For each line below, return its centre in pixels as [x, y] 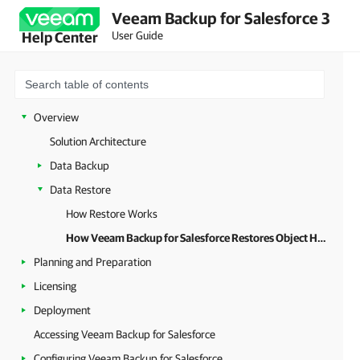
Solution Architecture [98, 141]
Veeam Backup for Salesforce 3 [221, 18]
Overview [56, 117]
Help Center [59, 37]
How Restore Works [112, 214]
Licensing [55, 286]
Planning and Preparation [92, 262]
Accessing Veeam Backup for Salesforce [125, 334]
